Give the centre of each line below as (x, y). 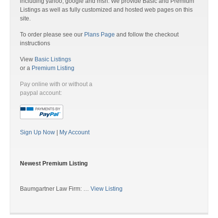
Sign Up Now (38, 132)
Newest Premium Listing (54, 163)
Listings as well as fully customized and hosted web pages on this (106, 10)
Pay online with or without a (56, 84)
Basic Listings (53, 59)
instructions (35, 43)
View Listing (107, 189)
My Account (74, 132)
